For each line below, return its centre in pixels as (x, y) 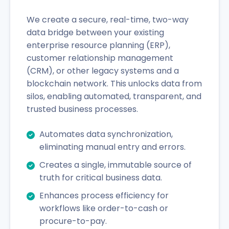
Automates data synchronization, (106, 134)
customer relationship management (100, 58)
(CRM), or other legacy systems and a (103, 71)
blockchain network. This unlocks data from (114, 83)
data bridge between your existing (95, 32)
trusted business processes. (82, 109)
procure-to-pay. (73, 221)
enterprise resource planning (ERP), (98, 45)
